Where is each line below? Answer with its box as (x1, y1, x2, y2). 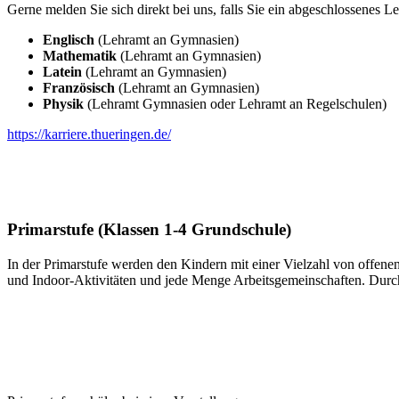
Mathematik (43, 48, 120, 64)
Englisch (43, 32, 94, 48)
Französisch (43, 80, 115, 96)
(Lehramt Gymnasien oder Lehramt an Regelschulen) (84, 96, 387, 112)
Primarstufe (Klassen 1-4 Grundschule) (7, 219, 291, 239)
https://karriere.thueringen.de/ (7, 126, 171, 142)
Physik (43, 96, 84, 112)
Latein (43, 64, 85, 80)
